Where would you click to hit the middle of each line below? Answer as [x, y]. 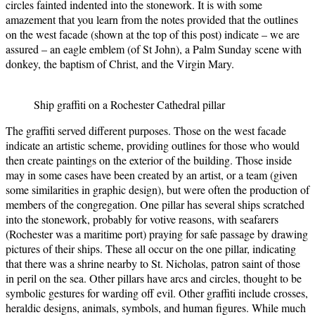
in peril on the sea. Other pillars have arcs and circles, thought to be [154, 278]
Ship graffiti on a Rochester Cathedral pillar [129, 104]
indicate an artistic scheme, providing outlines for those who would [153, 145]
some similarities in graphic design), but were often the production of [157, 189]
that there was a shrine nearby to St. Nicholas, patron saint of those [153, 263]
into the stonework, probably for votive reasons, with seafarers [142, 219]
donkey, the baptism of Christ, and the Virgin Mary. [120, 63]
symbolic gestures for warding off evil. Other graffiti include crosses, [157, 292]
